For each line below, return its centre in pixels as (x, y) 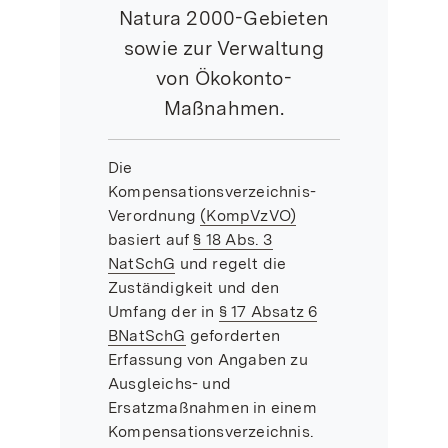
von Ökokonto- (224, 78)
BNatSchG (147, 335)
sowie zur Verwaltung (224, 48)
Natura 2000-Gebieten (224, 18)
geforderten (233, 335)
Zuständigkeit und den (194, 287)
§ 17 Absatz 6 (268, 311)
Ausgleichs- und (169, 383)
